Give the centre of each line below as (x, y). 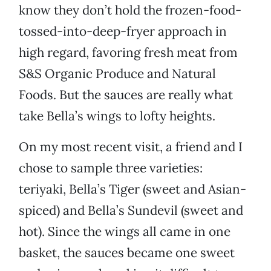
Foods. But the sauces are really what (126, 95)
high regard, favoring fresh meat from (128, 53)
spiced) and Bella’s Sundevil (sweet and (131, 211)
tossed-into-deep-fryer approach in (123, 31)
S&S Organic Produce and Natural (117, 74)
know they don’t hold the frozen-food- (130, 10)
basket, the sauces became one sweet (127, 253)
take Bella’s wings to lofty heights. (117, 116)
